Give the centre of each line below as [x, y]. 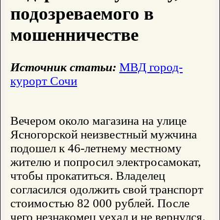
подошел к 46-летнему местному [96, 148]
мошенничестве [74, 35]
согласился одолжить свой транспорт [107, 190]
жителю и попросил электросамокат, [106, 162]
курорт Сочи [44, 81]
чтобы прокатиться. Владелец [88, 176]
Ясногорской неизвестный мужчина [104, 135]
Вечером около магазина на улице [98, 121]
